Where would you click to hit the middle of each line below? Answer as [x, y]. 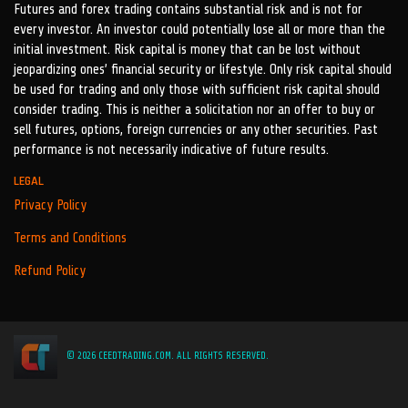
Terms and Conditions [70, 238]
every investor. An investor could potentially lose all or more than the [199, 30]
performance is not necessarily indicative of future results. [171, 150]
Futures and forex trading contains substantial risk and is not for [188, 10]
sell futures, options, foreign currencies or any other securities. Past [196, 130]
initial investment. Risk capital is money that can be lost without [187, 50]
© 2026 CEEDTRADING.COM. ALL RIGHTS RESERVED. [168, 356]
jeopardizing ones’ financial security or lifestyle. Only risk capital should [203, 70]
